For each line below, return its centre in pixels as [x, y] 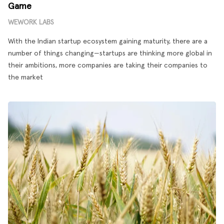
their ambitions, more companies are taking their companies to [108, 65]
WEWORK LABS [31, 22]
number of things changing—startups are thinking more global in [110, 53]
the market [25, 77]
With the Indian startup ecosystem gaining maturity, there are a [108, 41]
